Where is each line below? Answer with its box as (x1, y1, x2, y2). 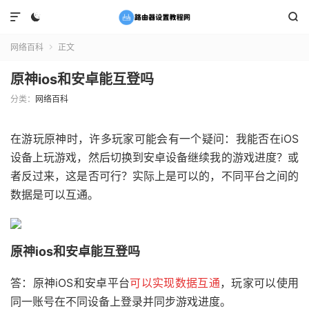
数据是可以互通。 (10, 188, 99, 201)
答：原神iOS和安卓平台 (10, 276, 130, 290)
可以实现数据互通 (130, 276, 221, 290)
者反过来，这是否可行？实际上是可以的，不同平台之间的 (10, 169, 299, 183)
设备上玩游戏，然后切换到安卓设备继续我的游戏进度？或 (10, 150, 299, 164)
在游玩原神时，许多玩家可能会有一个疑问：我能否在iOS (10, 132, 299, 146)
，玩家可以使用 (220, 276, 299, 290)
